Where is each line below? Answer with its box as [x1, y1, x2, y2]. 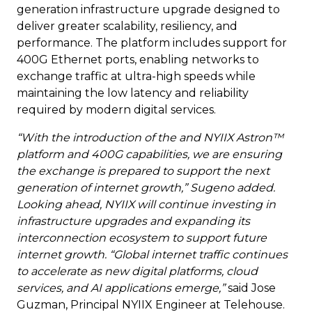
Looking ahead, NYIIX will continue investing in [17, 198, 276, 212]
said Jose [228, 281, 276, 295]
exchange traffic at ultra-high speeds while [17, 70, 256, 84]
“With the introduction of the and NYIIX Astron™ [17, 131, 283, 145]
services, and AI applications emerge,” [17, 281, 228, 295]
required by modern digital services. [17, 103, 216, 117]
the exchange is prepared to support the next [17, 164, 270, 178]
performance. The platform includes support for [17, 36, 287, 50]
